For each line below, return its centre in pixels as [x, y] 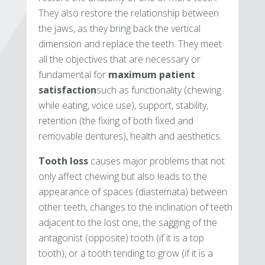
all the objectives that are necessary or [119, 59]
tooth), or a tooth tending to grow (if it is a [125, 253]
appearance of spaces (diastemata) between [132, 192]
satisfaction [67, 90]
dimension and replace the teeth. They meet [130, 44]
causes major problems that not [156, 161]
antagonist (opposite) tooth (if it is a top [121, 238]
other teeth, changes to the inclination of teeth [135, 207]
